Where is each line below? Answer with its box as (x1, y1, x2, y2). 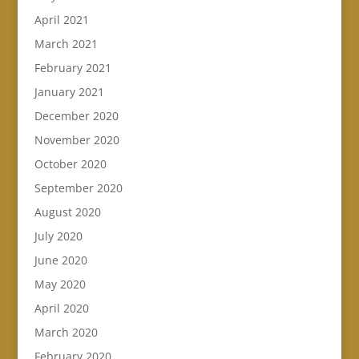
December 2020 (34, 108, 119, 124)
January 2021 (34, 84, 104, 100)
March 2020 (34, 325, 98, 341)
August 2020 (34, 204, 101, 220)
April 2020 (34, 301, 89, 317)
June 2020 (34, 252, 87, 268)
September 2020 (34, 180, 123, 196)
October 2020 (34, 156, 107, 172)
